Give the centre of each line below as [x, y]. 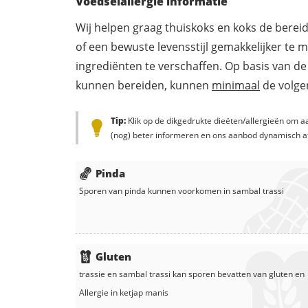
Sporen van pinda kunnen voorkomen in [156, 190]
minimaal [236, 85]
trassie [92, 274]
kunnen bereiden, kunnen [144, 85]
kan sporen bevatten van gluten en [238, 274]
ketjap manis [144, 292]
